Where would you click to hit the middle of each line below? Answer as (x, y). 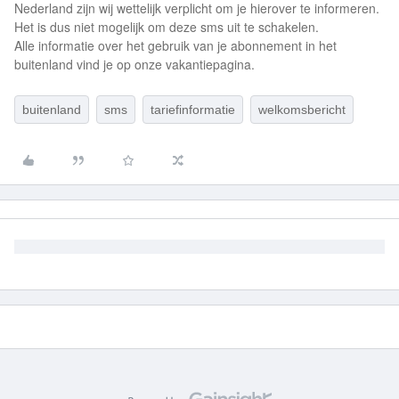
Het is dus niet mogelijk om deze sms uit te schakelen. (167, 27)
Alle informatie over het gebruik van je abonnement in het (175, 45)
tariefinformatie (193, 110)
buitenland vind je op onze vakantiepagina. (134, 64)
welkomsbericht (302, 110)
